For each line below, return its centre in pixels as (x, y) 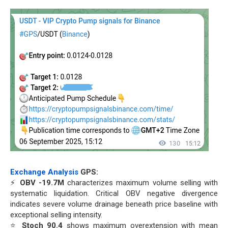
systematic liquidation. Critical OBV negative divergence (114, 194)
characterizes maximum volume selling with (141, 183)
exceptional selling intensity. (56, 215)
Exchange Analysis (44, 172)
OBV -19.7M (42, 183)
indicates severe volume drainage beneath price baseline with (114, 204)
